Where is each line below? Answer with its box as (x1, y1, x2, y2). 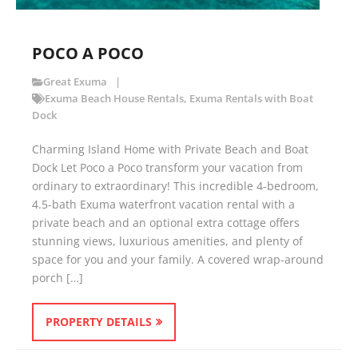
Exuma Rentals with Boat (189, 92, 313, 106)
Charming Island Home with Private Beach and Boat (32, 141, 308, 157)
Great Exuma (43, 75, 108, 89)
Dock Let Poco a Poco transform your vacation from (32, 160, 303, 176)
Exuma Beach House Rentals (44, 92, 184, 106)
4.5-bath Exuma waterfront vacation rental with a (32, 197, 295, 213)
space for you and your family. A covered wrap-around (32, 252, 324, 268)
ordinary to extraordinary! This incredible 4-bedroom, (32, 178, 319, 194)
